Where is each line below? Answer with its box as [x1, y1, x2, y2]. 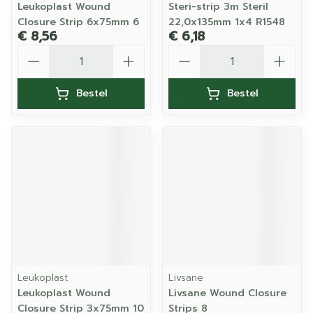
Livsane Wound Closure [168, 286, 286, 300]
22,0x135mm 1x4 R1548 [168, 15, 285, 29]
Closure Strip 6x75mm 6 [17, 15, 139, 29]
